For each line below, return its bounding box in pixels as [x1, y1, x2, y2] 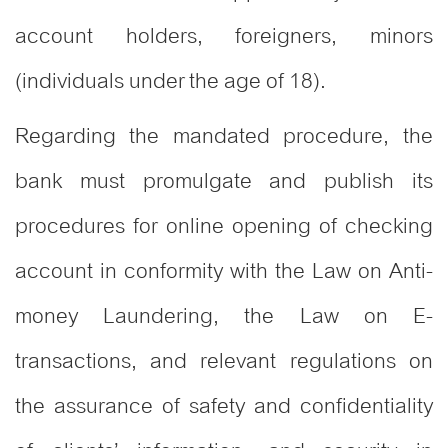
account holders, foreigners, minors [15, 13, 433, 59]
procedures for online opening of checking [15, 203, 433, 249]
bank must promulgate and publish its [15, 158, 433, 204]
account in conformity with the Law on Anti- [15, 248, 433, 294]
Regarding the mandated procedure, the [15, 113, 433, 159]
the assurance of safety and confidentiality [15, 383, 433, 429]
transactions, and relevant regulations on [15, 338, 433, 384]
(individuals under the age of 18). [15, 58, 326, 104]
